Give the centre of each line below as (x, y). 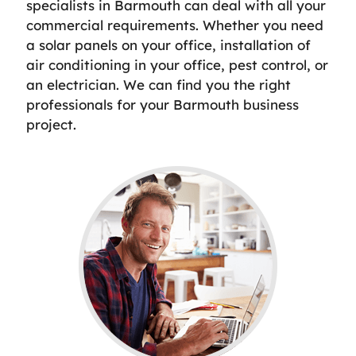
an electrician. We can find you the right (159, 84)
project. (51, 124)
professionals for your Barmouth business (163, 104)
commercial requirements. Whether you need (175, 25)
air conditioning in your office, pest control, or (177, 64)
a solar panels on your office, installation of (168, 44)
